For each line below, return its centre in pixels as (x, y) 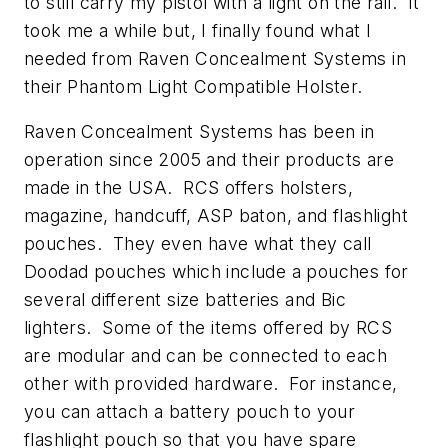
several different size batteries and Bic (185, 300)
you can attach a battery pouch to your (190, 412)
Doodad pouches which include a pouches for (216, 272)
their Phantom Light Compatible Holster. (193, 86)
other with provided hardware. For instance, (211, 384)
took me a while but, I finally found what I (198, 30)
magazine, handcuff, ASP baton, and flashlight (216, 216)
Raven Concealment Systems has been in (199, 132)
